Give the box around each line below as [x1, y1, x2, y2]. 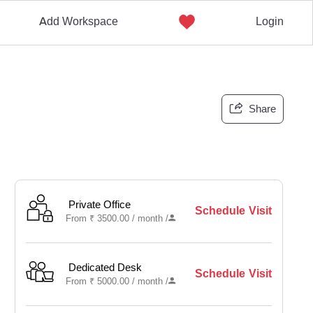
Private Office [68, 198, 131, 212]
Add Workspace [38, 14, 118, 29]
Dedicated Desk [68, 261, 143, 275]
